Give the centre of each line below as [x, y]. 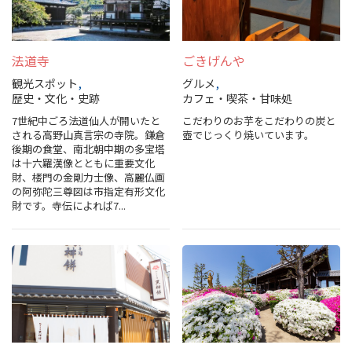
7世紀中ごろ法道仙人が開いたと [86, 120]
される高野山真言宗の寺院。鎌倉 [88, 134]
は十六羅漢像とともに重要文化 [83, 163]
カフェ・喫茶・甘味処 [238, 98]
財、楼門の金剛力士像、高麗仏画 [88, 177]
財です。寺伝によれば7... [69, 205]
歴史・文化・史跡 [56, 98]
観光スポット [45, 83]
